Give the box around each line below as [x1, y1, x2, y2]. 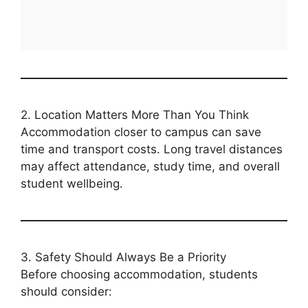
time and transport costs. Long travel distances [21, 142, 283, 157]
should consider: [21, 285, 112, 299]
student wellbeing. [21, 177, 123, 191]
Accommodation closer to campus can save [21, 125, 261, 140]
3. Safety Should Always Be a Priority [21, 250, 226, 265]
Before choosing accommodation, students [21, 267, 258, 282]
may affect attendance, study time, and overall [21, 159, 280, 174]
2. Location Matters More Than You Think [21, 108, 249, 122]
